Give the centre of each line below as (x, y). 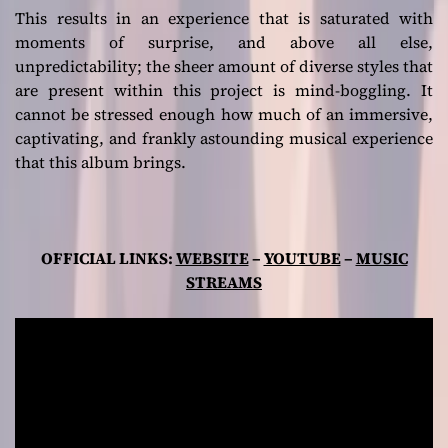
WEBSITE (212, 258)
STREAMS (224, 282)
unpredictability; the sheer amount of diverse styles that (224, 66)
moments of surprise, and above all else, (224, 42)
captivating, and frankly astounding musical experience (224, 138)
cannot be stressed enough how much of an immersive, (224, 114)
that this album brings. (100, 162)
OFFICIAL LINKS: (108, 258)
